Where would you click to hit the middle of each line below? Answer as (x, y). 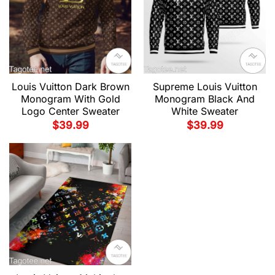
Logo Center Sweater (70, 111)
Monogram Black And (205, 99)
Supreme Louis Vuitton (205, 87)
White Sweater (205, 111)
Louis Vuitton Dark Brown (70, 87)
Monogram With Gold (70, 99)
